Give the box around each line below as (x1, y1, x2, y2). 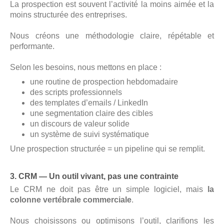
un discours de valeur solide (30, 119, 129, 128)
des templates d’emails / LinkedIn (30, 98, 148, 107)
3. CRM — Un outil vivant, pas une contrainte (10, 172, 178, 181)
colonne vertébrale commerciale (10, 195, 131, 204)
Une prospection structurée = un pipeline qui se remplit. (10, 144, 205, 153)
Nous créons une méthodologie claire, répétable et (10, 31, 214, 40)
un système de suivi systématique (30, 130, 149, 139)
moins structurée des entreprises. (10, 10, 129, 19)
